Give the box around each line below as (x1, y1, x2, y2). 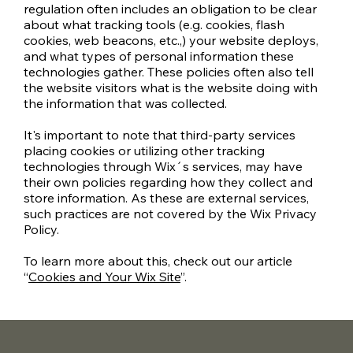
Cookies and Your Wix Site (28, 269, 180, 285)
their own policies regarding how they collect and (24, 174, 313, 191)
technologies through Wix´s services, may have (24, 158, 303, 175)
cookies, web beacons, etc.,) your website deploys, (24, 32, 318, 49)
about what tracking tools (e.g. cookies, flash (24, 17, 284, 33)
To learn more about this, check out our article (24, 253, 292, 269)
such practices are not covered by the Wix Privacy (24, 206, 317, 222)
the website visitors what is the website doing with (24, 80, 318, 96)
